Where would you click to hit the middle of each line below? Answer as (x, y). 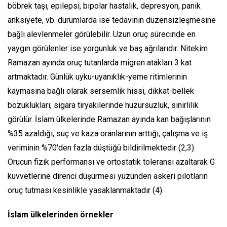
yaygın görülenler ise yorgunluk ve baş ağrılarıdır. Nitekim (108, 48)
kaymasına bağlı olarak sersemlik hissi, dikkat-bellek (101, 91)
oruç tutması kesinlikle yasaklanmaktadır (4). (86, 190)
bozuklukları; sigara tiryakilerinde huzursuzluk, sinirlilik (103, 105)
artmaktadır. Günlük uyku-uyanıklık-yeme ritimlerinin (97, 77)
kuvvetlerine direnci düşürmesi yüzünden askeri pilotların (108, 176)
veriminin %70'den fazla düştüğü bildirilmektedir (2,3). (102, 148)
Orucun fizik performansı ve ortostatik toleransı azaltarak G (111, 162)
